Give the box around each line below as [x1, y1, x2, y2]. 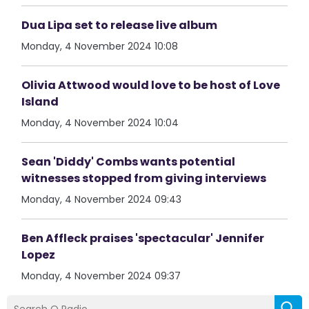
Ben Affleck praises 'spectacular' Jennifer [21, 230, 265, 246]
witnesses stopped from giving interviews [21, 170, 267, 186]
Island [21, 94, 59, 110]
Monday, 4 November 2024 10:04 [21, 116, 179, 130]
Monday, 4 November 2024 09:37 [21, 269, 181, 283]
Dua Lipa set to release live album [21, 17, 218, 33]
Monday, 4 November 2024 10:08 [21, 39, 179, 53]
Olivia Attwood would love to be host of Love [21, 77, 281, 93]
